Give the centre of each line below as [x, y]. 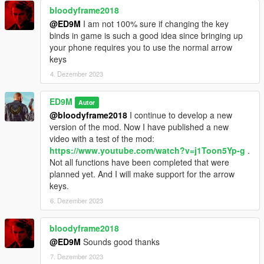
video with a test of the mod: [102, 139]
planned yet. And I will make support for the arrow [142, 174]
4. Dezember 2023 [77, 74]
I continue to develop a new [180, 115]
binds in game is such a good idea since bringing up [146, 36]
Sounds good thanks [120, 242]
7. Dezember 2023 [77, 257]
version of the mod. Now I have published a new [139, 127]
